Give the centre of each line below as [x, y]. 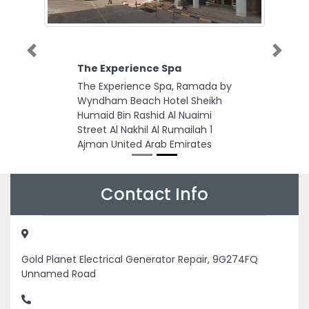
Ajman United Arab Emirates [144, 144]
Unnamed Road [59, 274]
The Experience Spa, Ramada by [154, 86]
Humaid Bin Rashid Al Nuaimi [144, 115]
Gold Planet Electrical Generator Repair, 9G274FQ [140, 259]
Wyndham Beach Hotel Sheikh [150, 101]
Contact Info [154, 194]
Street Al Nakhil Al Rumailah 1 [145, 130]
